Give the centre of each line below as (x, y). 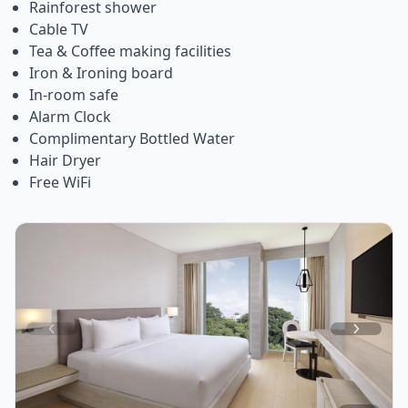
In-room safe (74, 94)
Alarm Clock (70, 116)
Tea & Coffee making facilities (130, 51)
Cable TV (59, 29)
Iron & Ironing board (101, 72)
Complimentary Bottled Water (132, 138)
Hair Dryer (65, 160)
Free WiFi (60, 182)
